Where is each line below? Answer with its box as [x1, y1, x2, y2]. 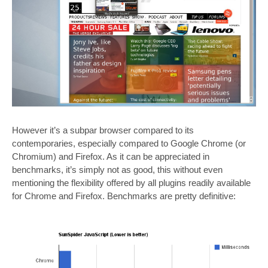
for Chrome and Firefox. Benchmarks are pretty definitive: [12, 190, 236, 201]
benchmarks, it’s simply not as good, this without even [12, 164, 223, 175]
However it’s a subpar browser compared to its [12, 124, 194, 135]
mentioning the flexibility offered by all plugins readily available [12, 177, 251, 188]
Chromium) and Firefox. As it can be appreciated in [12, 151, 209, 162]
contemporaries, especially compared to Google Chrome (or [12, 138, 246, 148]
